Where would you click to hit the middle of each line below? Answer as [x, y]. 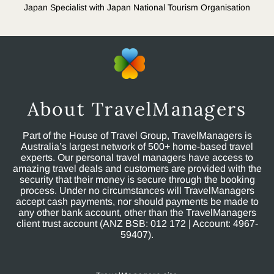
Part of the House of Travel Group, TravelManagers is [137, 136]
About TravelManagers [137, 109]
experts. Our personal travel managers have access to [137, 158]
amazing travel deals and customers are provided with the [137, 169]
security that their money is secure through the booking [137, 180]
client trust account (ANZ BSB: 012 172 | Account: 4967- [137, 224]
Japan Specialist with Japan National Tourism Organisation [137, 8]
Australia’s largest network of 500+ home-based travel [137, 147]
